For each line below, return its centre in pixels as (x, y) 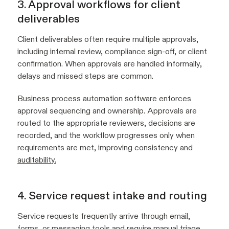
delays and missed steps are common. (85, 76)
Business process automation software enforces (104, 99)
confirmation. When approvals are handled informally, (110, 64)
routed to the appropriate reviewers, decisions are (106, 123)
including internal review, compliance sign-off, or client (112, 52)
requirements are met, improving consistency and (105, 148)
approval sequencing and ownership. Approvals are (107, 111)
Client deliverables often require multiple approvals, (108, 39)
